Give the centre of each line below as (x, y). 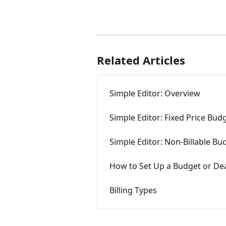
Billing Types (133, 190)
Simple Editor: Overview (155, 93)
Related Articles (141, 60)
